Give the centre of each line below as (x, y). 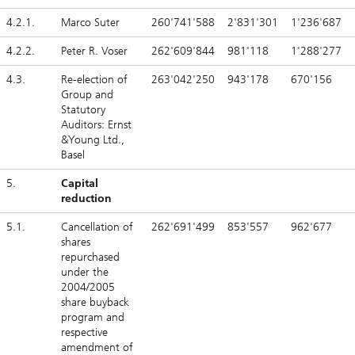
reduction (86, 199)
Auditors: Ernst (96, 125)
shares (76, 242)
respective (84, 333)
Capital (80, 184)
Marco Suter (90, 23)
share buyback (95, 303)
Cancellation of (97, 227)
